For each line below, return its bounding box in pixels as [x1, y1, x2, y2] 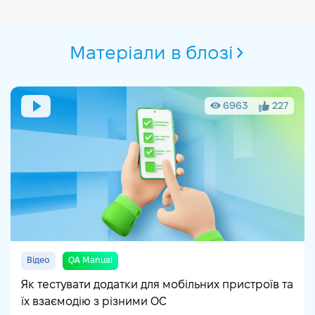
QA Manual [68, 256, 112, 264]
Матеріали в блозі [69, 45, 233, 63]
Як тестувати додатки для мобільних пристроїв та [21, 279, 293, 290]
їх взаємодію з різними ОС [21, 296, 167, 307]
